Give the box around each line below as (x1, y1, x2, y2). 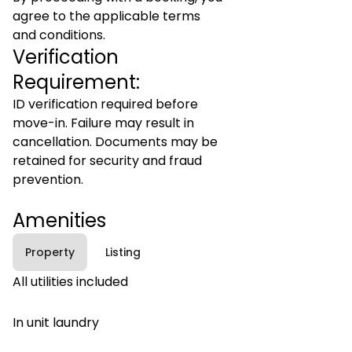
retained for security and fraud (13, 152, 202, 170)
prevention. (13, 170, 83, 189)
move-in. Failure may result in (13, 114, 194, 132)
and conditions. (13, 26, 105, 44)
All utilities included (13, 273, 128, 291)
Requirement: (13, 69, 140, 95)
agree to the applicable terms (13, 7, 200, 25)
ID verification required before (13, 95, 198, 113)
